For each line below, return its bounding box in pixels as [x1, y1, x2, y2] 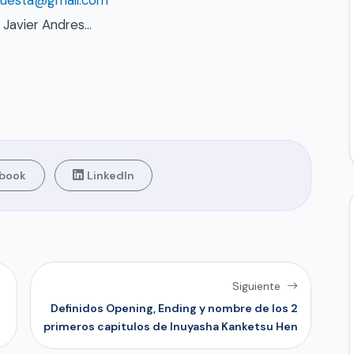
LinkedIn [86, 168, 134, 183]
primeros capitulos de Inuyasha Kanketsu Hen [43, 319, 298, 334]
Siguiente [232, 279, 284, 294]
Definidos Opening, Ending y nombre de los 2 [51, 301, 298, 316]
